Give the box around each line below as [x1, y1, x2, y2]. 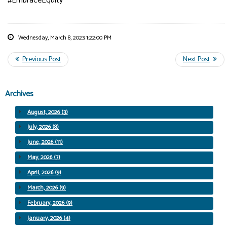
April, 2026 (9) [27, 168, 62, 178]
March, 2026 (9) [27, 183, 66, 193]
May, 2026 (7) [27, 153, 61, 163]
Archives [5, 87, 33, 101]
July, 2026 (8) [27, 122, 59, 132]
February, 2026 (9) [27, 198, 73, 208]
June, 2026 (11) [27, 137, 63, 147]
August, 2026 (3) [27, 107, 68, 117]
